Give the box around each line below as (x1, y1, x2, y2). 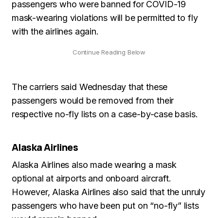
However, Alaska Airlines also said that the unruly (12, 187, 206, 197)
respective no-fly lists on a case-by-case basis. (12, 109, 198, 119)
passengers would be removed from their (12, 95, 174, 106)
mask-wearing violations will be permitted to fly (12, 13, 198, 23)
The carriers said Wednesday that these (12, 82, 168, 92)
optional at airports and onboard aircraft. (12, 173, 171, 183)
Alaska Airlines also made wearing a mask (12, 160, 177, 170)
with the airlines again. (12, 26, 99, 36)
